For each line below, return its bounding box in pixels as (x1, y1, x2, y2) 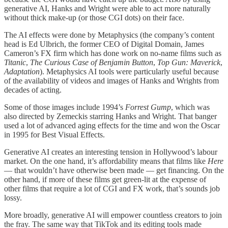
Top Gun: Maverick (157, 58, 220, 67)
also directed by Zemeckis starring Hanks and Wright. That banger (4, 112, 217, 121)
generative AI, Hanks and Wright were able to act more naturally (4, 4, 211, 13)
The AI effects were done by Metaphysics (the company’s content (4, 31, 214, 40)
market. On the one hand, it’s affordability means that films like (4, 157, 208, 166)
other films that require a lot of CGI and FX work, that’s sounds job (4, 184, 220, 193)
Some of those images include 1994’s (4, 103, 125, 112)
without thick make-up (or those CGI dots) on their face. (4, 13, 184, 22)
